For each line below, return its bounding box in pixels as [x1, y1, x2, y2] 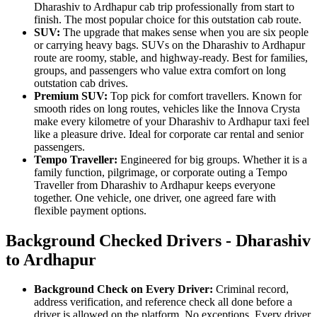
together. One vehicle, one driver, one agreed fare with [34, 191, 276, 204]
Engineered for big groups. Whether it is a [120, 153, 307, 166]
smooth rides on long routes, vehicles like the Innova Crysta [34, 102, 300, 115]
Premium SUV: [34, 89, 110, 102]
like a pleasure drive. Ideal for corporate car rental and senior [34, 127, 304, 140]
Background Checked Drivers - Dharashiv [6, 231, 311, 250]
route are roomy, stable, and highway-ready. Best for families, [34, 51, 308, 64]
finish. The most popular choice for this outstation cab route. [34, 13, 301, 25]
